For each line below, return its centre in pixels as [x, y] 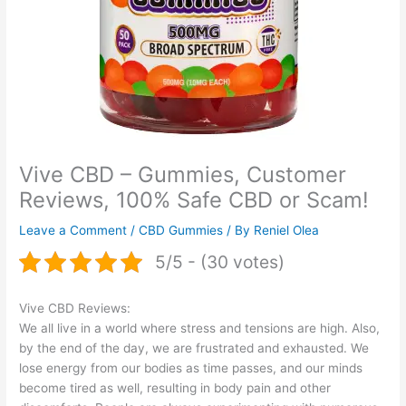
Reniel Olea [287, 230]
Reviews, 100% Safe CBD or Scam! [194, 199]
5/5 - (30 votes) [220, 262]
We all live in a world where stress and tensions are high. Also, [200, 328]
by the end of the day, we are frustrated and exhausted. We [194, 348]
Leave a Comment [73, 230]
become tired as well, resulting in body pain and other [175, 387]
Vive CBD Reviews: [75, 308]
